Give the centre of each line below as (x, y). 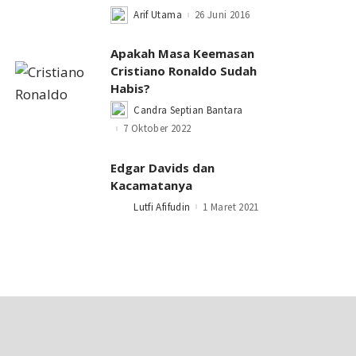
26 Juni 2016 (222, 15)
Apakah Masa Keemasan (183, 53)
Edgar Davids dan (163, 167)
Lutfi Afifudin (162, 207)
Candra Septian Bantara (188, 110)
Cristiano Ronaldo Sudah (184, 70)
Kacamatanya (152, 185)
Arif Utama (158, 15)
